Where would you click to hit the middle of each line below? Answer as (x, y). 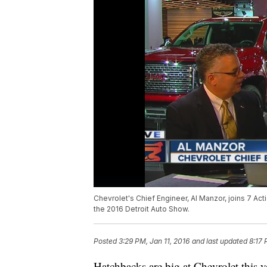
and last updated (220, 241)
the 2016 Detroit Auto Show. (142, 209)
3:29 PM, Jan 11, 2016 (154, 241)
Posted (106, 241)
